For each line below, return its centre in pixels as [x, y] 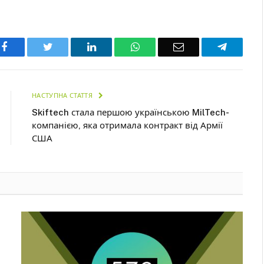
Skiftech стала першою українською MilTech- [131, 112]
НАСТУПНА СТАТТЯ [63, 95]
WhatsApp [161, 46]
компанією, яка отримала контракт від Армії [127, 125]
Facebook [27, 46]
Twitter [67, 46]
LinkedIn [115, 46]
